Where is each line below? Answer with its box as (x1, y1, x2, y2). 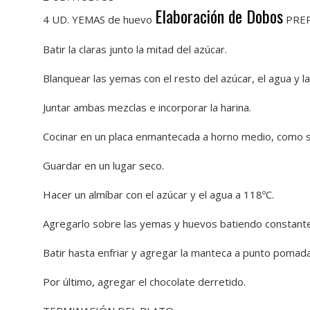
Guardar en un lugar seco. (43, 158, 164, 172)
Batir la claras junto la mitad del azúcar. (43, 42, 227, 56)
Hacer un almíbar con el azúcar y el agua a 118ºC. (43, 188, 274, 201)
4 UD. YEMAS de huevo (43, 12, 152, 26)
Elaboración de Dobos (155, 3, 283, 28)
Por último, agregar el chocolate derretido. (43, 275, 246, 289)
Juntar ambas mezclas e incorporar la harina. (43, 100, 251, 114)
